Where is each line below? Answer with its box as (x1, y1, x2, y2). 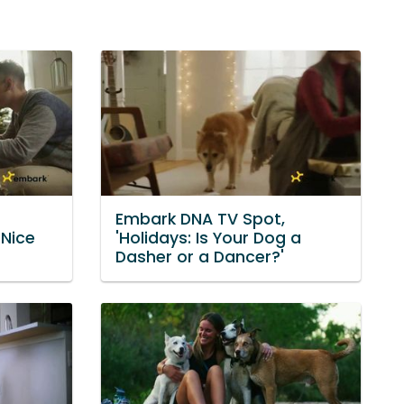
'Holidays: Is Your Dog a (115, 227, 301, 250)
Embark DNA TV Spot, (115, 208, 285, 231)
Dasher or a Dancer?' (115, 246, 284, 269)
